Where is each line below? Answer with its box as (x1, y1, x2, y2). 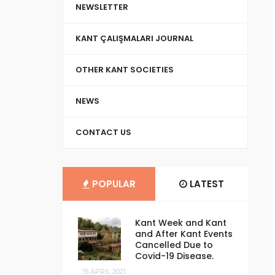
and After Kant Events (135, 228, 233, 240)
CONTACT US (76, 126, 131, 138)
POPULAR (90, 177, 136, 190)
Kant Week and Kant (135, 217, 227, 229)
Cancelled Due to (135, 239, 213, 251)
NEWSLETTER (76, 1, 128, 13)
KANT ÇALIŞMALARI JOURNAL (76, 33, 193, 44)
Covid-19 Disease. (135, 250, 214, 262)
